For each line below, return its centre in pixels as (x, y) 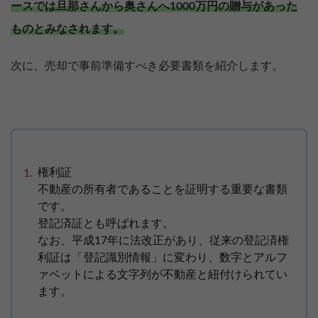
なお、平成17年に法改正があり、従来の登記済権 (163, 241)
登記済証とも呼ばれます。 (106, 224)
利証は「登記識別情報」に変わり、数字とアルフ (163, 258)
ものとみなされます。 (67, 29)
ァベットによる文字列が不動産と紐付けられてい (163, 275)
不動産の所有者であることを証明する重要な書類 (163, 190)
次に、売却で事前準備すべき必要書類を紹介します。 (147, 66)
